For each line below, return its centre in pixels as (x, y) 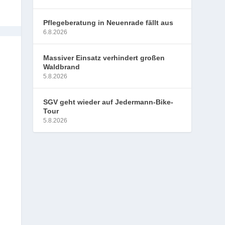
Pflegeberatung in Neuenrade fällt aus (108, 23)
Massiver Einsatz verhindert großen (104, 58)
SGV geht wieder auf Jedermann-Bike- (108, 102)
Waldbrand (62, 67)
